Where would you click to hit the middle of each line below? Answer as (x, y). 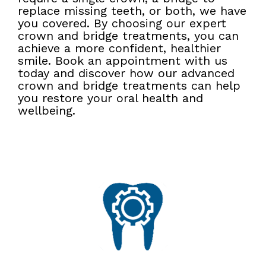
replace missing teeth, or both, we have (132, 10)
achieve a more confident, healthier (119, 48)
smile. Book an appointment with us (123, 60)
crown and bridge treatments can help (129, 85)
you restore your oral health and (110, 98)
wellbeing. (47, 110)
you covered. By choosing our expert (122, 23)
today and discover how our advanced (126, 73)
